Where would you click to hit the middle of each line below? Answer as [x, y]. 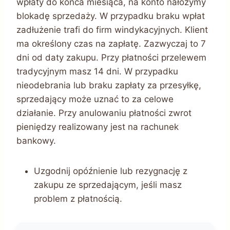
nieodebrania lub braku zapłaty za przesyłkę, [109, 85]
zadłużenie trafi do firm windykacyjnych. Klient [112, 30]
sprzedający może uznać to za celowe [95, 99]
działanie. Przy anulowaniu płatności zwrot [104, 113]
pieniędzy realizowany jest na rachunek [98, 127]
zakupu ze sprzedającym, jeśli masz [108, 185]
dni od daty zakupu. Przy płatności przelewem [111, 57]
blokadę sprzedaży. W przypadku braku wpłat [111, 16]
